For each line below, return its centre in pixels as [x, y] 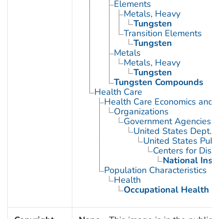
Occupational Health [166, 189]
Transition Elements [163, 33]
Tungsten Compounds [158, 82]
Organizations [141, 111]
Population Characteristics [155, 170]
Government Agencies [167, 121]
